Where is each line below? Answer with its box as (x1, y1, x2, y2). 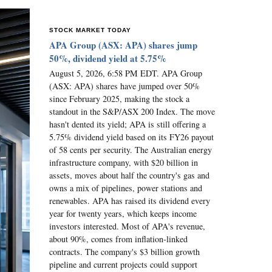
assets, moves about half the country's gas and (49, 169, 209, 181)
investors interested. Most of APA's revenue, (49, 220, 205, 232)
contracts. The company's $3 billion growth (49, 245, 200, 257)
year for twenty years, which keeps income (49, 207, 197, 219)
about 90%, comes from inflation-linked (49, 233, 188, 245)
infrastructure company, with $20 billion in (49, 156, 198, 168)
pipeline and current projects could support (49, 258, 197, 270)
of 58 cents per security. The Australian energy (49, 143, 212, 155)
